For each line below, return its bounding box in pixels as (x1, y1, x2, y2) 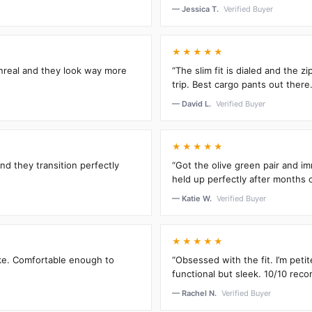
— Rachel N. (172, 288, 219, 298)
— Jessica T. (172, 3, 221, 14)
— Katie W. (172, 193, 214, 203)
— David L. (172, 98, 213, 109)
